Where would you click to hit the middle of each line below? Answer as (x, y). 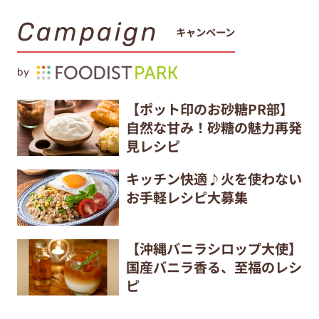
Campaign (88, 32)
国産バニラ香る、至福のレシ (214, 267)
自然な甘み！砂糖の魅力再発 (214, 127)
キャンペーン (206, 31)
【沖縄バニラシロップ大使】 (214, 248)
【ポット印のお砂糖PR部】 (209, 109)
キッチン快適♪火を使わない (214, 178)
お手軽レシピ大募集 (187, 197)
